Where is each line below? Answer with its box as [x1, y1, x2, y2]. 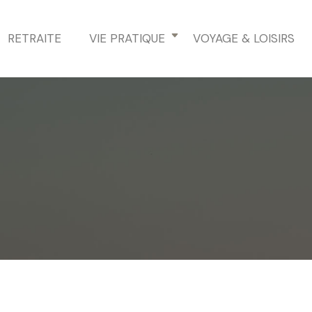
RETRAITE [8, 31, 61, 46]
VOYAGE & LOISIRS [193, 31, 295, 46]
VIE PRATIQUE [89, 31, 165, 46]
